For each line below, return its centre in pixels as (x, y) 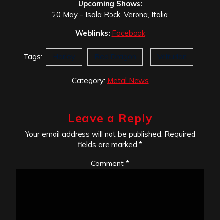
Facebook (128, 33)
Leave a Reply (110, 118)
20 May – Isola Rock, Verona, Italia (110, 14)
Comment (108, 163)
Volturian (172, 56)
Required (180, 134)
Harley (64, 56)
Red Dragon (115, 56)
